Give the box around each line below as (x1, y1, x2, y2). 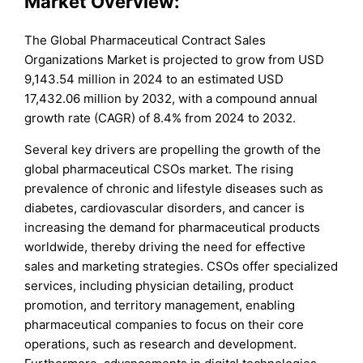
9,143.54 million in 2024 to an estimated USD (24, 70, 284, 87)
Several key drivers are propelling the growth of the (24, 141, 322, 157)
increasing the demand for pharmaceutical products (24, 219, 321, 235)
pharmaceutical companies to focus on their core (24, 316, 305, 332)
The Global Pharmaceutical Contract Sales (24, 32, 267, 48)
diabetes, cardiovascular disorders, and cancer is (24, 199, 305, 216)
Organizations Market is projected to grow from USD (24, 51, 325, 67)
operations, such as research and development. (24, 335, 297, 352)
